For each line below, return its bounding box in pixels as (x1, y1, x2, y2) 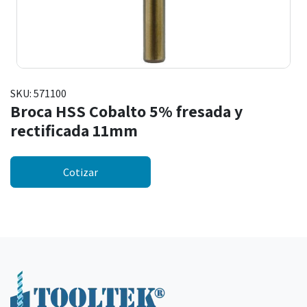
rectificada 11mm (10, 119, 138, 142)
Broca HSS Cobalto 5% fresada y (10, 100, 243, 123)
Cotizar (63, 165, 98, 180)
